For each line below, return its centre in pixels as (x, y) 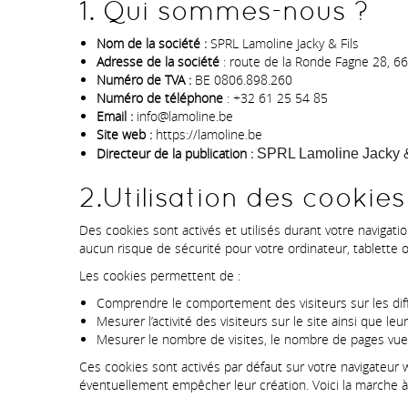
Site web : (124, 135)
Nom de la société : (152, 44)
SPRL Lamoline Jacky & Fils (283, 44)
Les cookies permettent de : (160, 276)
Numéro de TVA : (144, 80)
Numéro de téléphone (160, 98)
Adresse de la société (158, 62)
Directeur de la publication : (175, 154)
